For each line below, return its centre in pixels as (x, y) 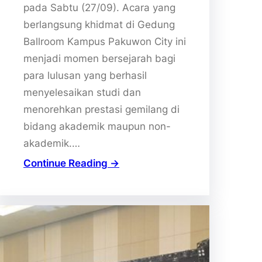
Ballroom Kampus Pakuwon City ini (105, 41)
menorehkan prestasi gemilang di (101, 109)
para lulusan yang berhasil (85, 75)
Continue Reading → (71, 163)
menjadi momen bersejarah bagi (99, 58)
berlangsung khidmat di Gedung (99, 24)
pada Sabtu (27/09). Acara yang (99, 7)
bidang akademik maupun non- (97, 126)
